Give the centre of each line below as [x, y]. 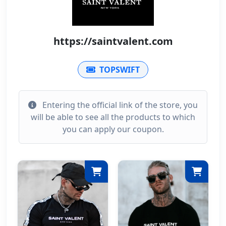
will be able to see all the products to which [113, 117]
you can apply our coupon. [113, 129]
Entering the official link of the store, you [119, 105]
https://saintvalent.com [113, 41]
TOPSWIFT [120, 70]
